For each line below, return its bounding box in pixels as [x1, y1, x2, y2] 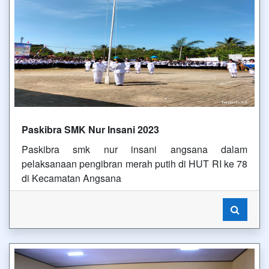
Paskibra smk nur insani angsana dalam [22, 142, 247, 156]
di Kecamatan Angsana [22, 171, 121, 185]
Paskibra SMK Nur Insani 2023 [22, 122, 159, 136]
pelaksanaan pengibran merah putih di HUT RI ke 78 [22, 157, 247, 171]
